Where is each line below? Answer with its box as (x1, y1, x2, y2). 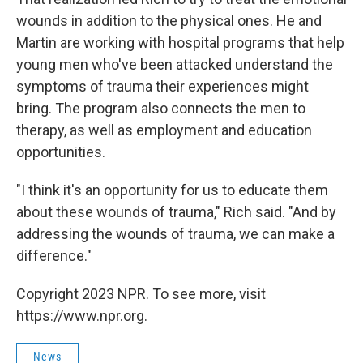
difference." (16, 247, 92, 264)
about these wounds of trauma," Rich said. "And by (16, 203, 336, 220)
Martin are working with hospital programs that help (16, 34, 344, 51)
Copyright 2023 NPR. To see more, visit (16, 285, 266, 302)
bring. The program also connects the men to (16, 100, 305, 117)
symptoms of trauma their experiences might (16, 78, 309, 95)
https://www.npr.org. (16, 307, 147, 324)
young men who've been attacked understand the (16, 56, 333, 73)
